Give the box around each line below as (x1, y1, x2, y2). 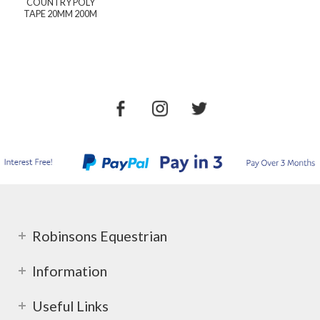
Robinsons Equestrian (32, 226, 167, 244)
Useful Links (32, 296, 109, 314)
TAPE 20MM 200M (24, 7, 98, 19)
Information (32, 261, 107, 279)
